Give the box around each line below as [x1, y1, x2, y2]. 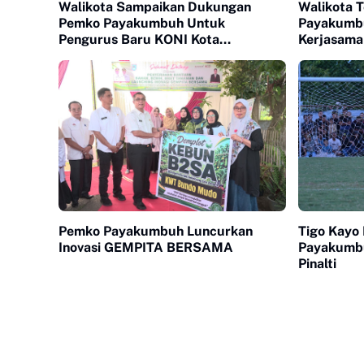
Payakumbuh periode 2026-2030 [58, 47, 264, 63]
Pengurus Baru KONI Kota [58, 31, 219, 47]
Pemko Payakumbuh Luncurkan [58, 223, 253, 240]
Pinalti [298, 256, 336, 272]
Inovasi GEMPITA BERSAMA [58, 240, 233, 256]
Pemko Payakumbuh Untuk [58, 15, 225, 31]
